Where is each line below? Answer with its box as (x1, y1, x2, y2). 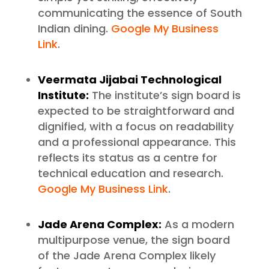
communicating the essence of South (37, 5, 242, 21)
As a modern (161, 217, 234, 232)
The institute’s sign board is (88, 88, 241, 103)
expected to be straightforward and (37, 103, 234, 119)
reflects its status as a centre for (37, 150, 217, 166)
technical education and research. (37, 166, 223, 181)
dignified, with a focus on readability (37, 119, 234, 134)
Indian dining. (37, 21, 108, 37)
